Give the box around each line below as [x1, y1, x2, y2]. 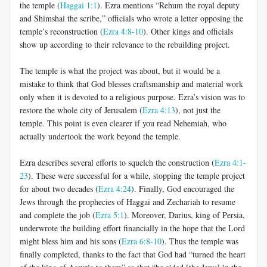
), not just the [175, 104, 221, 116]
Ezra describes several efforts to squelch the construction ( [20, 156, 215, 168]
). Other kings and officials [143, 25, 233, 37]
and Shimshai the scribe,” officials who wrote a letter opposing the [20, 12, 243, 24]
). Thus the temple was [162, 235, 238, 247]
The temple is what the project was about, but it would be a [20, 64, 220, 76]
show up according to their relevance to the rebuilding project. [20, 38, 230, 50]
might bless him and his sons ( [20, 235, 122, 247]
